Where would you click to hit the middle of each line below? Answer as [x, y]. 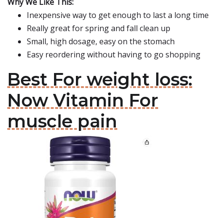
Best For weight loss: [100, 79]
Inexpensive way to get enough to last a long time [118, 15]
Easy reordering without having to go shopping [114, 54]
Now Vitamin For [83, 100]
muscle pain [62, 121]
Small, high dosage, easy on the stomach [101, 41]
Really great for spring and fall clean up [99, 28]
